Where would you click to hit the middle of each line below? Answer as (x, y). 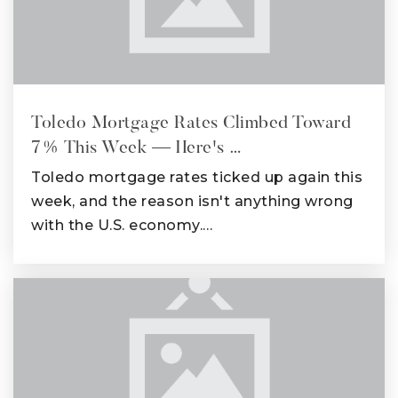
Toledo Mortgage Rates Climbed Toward (191, 123)
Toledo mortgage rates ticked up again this (197, 177)
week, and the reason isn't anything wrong (192, 201)
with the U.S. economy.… (122, 225)
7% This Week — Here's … (137, 148)
